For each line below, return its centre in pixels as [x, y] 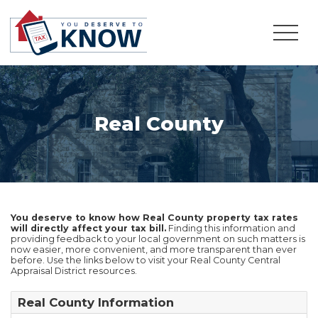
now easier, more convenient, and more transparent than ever [154, 249]
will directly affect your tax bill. [88, 228]
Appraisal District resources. [74, 270]
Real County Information [95, 302]
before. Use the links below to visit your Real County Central [146, 260]
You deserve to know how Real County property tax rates [154, 217]
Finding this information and [231, 228]
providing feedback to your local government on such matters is [158, 238]
